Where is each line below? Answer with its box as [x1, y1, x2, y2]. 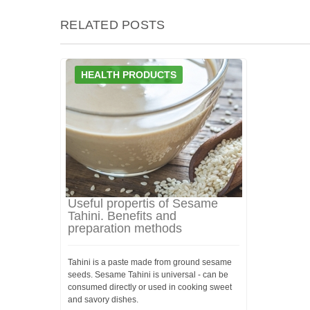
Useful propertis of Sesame [68, 197, 218, 210]
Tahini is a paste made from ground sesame [68, 257, 232, 267]
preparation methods [68, 221, 182, 235]
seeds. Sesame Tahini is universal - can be [68, 270, 228, 280]
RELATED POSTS [60, 18, 165, 32]
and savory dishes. [68, 295, 138, 304]
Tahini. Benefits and [68, 209, 176, 223]
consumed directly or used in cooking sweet [68, 282, 232, 292]
